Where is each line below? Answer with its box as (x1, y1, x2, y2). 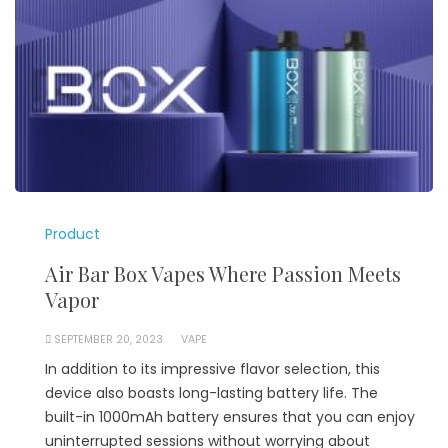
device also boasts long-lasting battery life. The (45, 383, 378, 404)
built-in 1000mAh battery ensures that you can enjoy (45, 407, 415, 428)
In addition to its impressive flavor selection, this (45, 359, 380, 380)
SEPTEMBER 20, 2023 (54, 332, 163, 348)
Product (45, 224, 100, 245)
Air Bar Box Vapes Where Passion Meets (45, 260, 401, 288)
